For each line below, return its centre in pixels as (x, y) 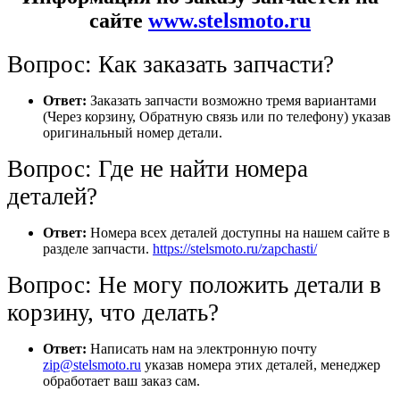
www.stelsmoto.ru (229, 20)
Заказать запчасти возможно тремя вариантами (232, 100)
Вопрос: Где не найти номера (158, 168)
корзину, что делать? (113, 312)
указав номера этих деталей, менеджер (261, 364)
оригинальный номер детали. (133, 132)
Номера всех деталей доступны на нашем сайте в (238, 232)
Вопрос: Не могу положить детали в (194, 284)
